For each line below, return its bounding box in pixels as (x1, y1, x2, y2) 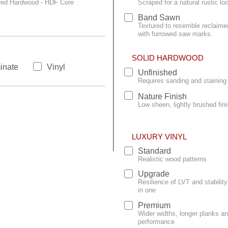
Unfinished (138, 68, 177, 77)
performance (138, 217, 175, 225)
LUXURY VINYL (132, 132, 187, 141)
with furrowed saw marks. (138, 30, 213, 38)
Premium (138, 201, 170, 210)
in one (138, 186, 156, 194)
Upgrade (138, 169, 169, 179)
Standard (138, 146, 171, 155)
